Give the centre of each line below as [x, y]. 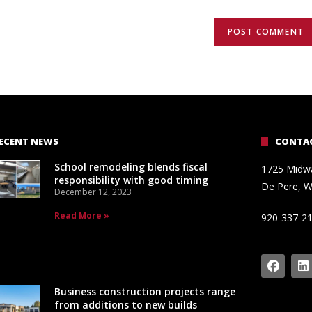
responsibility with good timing [131, 180]
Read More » [81, 215]
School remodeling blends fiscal [131, 166]
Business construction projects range [145, 291]
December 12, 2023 [93, 192]
